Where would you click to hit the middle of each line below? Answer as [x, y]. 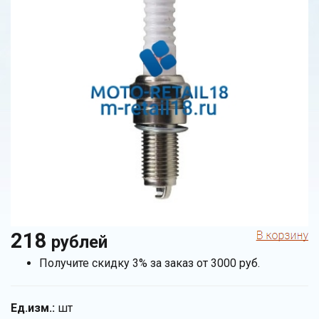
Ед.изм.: [33, 308]
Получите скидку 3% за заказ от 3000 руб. [150, 263]
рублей [79, 242]
